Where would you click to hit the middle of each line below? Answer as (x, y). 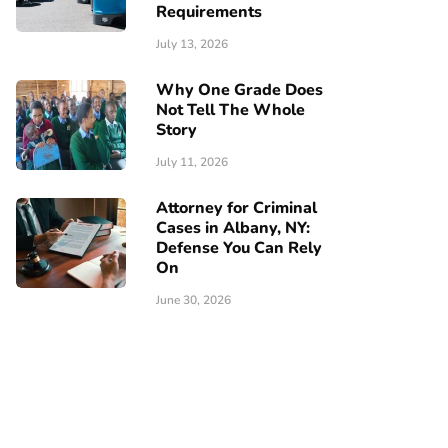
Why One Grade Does (239, 90)
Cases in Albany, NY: (233, 228)
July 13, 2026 (192, 44)
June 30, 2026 (193, 300)
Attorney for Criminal (236, 208)
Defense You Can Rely (239, 248)
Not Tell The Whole (230, 110)
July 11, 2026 (192, 162)
